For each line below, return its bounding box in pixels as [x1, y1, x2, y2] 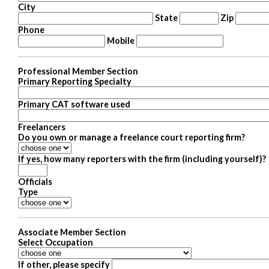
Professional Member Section [18, 65, 138, 76]
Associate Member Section [18, 226, 126, 237]
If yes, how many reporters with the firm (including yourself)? [18, 153, 266, 164]
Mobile [105, 35, 136, 46]
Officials [18, 176, 52, 187]
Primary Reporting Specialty [18, 76, 131, 86]
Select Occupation [18, 237, 93, 247]
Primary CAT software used [18, 98, 130, 109]
